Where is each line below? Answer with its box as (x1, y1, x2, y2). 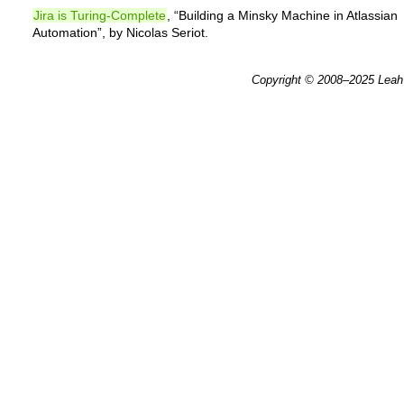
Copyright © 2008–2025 (252, 73, 378, 87)
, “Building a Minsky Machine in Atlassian (167, 8, 398, 23)
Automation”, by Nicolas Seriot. (32, 25, 208, 40)
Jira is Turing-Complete (33, 8, 166, 23)
